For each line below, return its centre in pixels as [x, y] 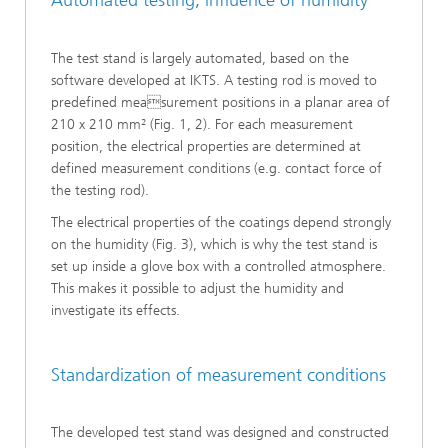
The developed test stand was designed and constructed [220, 433]
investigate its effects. [115, 310]
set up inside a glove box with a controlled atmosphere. [218, 266]
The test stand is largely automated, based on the [200, 58]
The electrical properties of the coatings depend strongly [221, 222]
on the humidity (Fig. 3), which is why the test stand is [214, 244]
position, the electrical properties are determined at [206, 146]
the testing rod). [100, 190]
